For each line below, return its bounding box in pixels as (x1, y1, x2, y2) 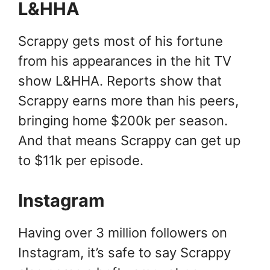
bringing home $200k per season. (18, 113, 228, 129)
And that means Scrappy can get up (18, 133, 240, 149)
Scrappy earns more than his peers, (18, 93, 239, 109)
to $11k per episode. (18, 152, 143, 169)
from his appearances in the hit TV (18, 53, 231, 69)
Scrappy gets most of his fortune (18, 33, 223, 49)
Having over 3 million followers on (18, 225, 227, 241)
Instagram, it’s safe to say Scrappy (18, 245, 231, 261)
